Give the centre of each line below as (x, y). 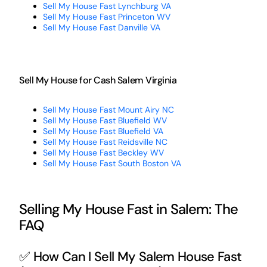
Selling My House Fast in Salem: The (128, 209)
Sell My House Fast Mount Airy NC (108, 109)
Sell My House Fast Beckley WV (103, 152)
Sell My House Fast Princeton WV (106, 16)
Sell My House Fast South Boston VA (112, 163)
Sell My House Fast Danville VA (101, 27)
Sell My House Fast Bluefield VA (103, 131)
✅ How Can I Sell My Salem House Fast (130, 257)
